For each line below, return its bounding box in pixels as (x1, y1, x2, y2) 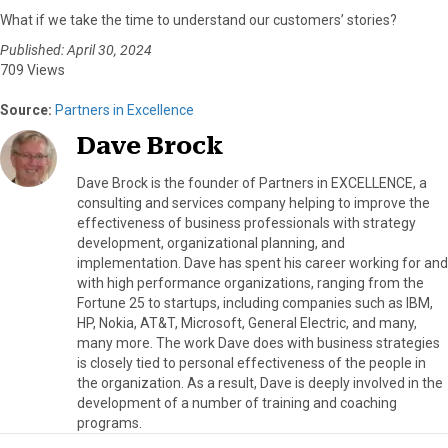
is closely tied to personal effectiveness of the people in (77, 355, 426, 372)
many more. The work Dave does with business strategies (77, 335, 440, 352)
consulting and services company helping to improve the (77, 195, 430, 212)
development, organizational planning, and (77, 235, 345, 252)
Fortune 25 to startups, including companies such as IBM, (77, 295, 433, 312)
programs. (77, 415, 142, 432)
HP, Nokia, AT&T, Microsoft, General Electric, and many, (77, 315, 417, 332)
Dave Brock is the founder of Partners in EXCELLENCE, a (77, 175, 427, 192)
